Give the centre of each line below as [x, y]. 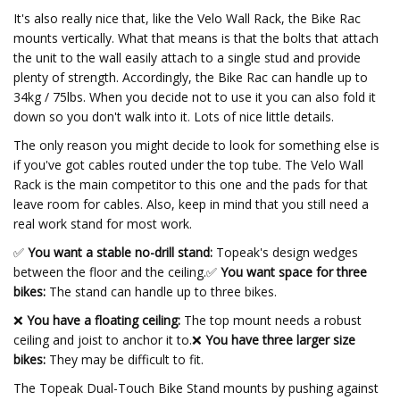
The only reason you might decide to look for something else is [196, 145]
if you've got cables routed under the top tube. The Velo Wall [188, 165]
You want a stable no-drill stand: [118, 252]
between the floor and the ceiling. [110, 272]
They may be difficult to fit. [125, 359]
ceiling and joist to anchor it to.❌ [108, 340]
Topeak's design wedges [285, 252]
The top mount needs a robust [271, 320]
